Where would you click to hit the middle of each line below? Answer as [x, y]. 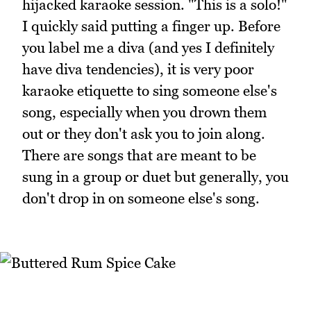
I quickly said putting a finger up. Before [151, 26]
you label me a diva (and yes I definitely [148, 47]
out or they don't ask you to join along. [144, 133]
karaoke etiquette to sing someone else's [150, 90]
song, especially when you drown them [145, 112]
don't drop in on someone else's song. [141, 198]
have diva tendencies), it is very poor [138, 69]
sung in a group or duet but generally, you [155, 176]
